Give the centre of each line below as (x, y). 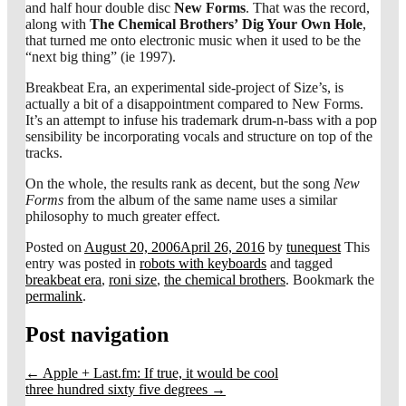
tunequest (314, 246)
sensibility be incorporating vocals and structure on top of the (199, 136)
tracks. (44, 152)
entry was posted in (82, 263)
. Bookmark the (330, 279)
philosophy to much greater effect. (123, 216)
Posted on (55, 246)
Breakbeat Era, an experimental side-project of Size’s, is (184, 87)
